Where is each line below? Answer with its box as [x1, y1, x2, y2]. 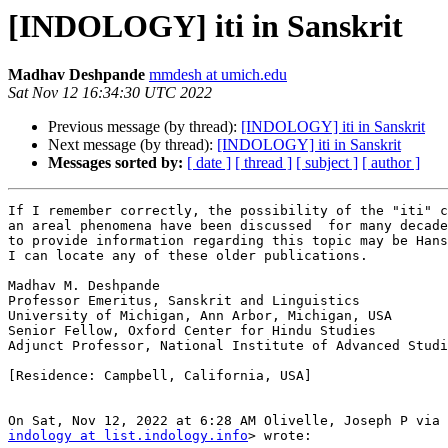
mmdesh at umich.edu [149, 66, 287, 84]
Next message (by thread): [48, 136, 217, 154]
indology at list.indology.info [8, 428, 248, 444]
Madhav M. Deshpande [8, 278, 160, 294]
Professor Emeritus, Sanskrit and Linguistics [8, 293, 360, 309]
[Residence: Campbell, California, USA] [8, 368, 312, 384]
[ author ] [362, 154, 420, 172]
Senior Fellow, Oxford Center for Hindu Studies [8, 323, 376, 339]
